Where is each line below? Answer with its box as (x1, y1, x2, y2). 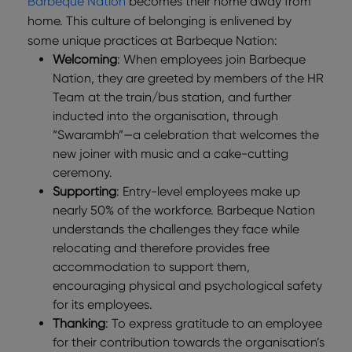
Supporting (53, 184, 116, 200)
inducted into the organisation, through (53, 108, 278, 124)
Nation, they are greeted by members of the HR (53, 71, 324, 86)
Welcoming (53, 52, 117, 68)
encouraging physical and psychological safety (53, 278, 322, 294)
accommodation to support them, (53, 259, 250, 275)
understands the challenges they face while (53, 222, 299, 237)
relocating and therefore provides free (53, 240, 269, 256)
